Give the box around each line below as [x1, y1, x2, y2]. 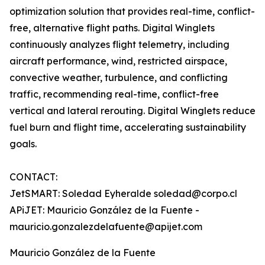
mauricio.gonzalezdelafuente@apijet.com [9, 221, 202, 233]
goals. [9, 138, 37, 150]
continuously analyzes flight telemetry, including [9, 38, 230, 51]
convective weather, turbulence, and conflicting [9, 72, 228, 84]
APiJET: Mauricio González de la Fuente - [9, 204, 199, 216]
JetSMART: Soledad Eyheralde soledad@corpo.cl [9, 188, 237, 200]
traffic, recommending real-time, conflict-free [9, 88, 219, 101]
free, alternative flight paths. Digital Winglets [9, 22, 215, 34]
